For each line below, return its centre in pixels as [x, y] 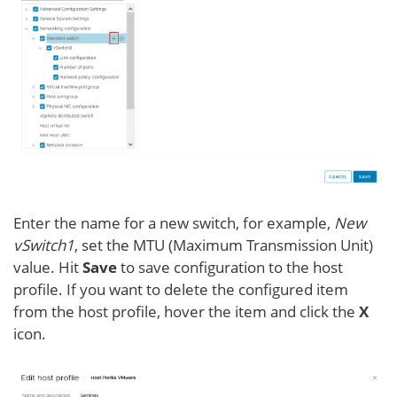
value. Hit [48, 267]
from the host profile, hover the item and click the [186, 311]
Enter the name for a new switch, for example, [174, 222]
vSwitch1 [44, 245]
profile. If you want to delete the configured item [181, 289]
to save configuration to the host [230, 267]
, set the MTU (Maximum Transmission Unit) [224, 245]
